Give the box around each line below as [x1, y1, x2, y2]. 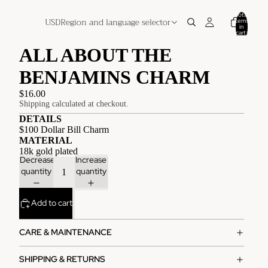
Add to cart [31, 197, 72, 209]
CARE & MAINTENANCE [19, 227, 112, 238]
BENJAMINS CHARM [19, 66, 210, 88]
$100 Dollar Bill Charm [19, 124, 109, 135]
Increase [75, 154, 107, 165]
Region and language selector [60, 15, 170, 29]
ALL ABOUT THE [19, 44, 172, 66]
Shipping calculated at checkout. [19, 99, 129, 108]
